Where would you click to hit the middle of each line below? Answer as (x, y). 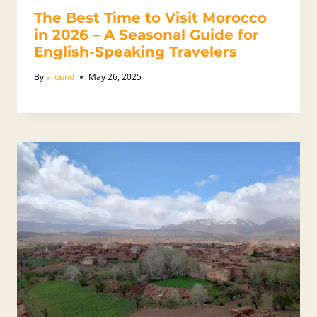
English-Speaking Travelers (136, 52)
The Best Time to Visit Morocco (150, 18)
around (60, 77)
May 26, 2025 (115, 77)
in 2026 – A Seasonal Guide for (146, 35)
